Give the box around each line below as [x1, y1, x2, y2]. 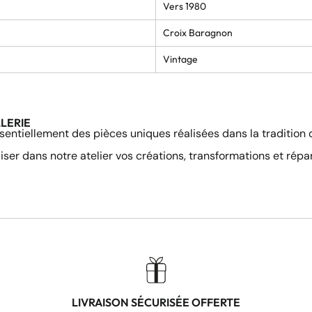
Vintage [163, 52, 198, 65]
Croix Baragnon [163, 26, 233, 39]
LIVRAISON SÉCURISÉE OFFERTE [72, 295, 240, 310]
